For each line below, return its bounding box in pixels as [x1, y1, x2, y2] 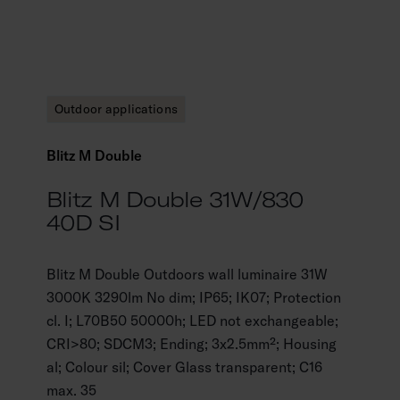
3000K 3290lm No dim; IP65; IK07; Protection [46, 288, 341, 306]
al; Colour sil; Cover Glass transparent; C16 [46, 358, 322, 376]
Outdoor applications [54, 101, 178, 117]
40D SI [46, 209, 120, 236]
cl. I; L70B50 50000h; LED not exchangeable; [46, 312, 338, 329]
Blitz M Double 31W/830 [46, 186, 304, 212]
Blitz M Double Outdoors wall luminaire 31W [46, 265, 328, 283]
